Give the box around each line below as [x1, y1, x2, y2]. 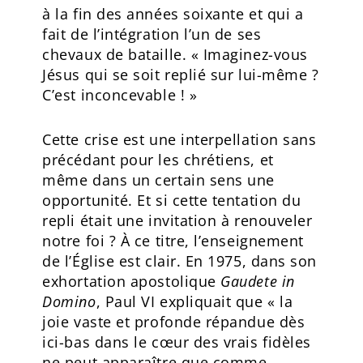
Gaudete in [220, 271, 295, 291]
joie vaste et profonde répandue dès [42, 311, 305, 331]
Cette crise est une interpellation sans [42, 129, 317, 149]
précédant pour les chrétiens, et [42, 149, 274, 169]
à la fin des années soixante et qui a [42, 3, 304, 23]
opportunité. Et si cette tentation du [42, 190, 301, 210]
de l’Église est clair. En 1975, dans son [42, 250, 317, 271]
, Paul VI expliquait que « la [96, 291, 293, 311]
